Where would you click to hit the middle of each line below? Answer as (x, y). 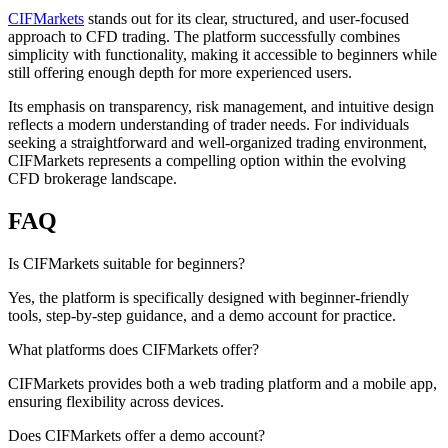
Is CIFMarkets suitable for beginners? (126, 263)
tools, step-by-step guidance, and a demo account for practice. (202, 315)
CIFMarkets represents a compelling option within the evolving (207, 160)
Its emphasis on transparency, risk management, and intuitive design (221, 106)
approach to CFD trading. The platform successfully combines (204, 36)
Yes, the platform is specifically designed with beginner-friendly (208, 297)
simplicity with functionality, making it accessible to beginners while (222, 54)
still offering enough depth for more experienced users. (180, 72)
